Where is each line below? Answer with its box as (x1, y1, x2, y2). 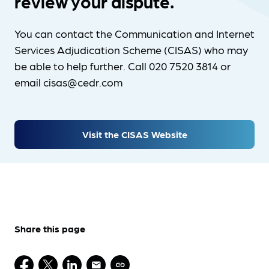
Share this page (14, 222, 85, 235)
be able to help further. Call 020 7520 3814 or (14, 59, 231, 73)
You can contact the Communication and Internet (14, 26, 255, 40)
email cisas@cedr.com (14, 75, 122, 89)
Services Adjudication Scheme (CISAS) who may (14, 43, 248, 56)
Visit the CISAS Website (82, 128, 187, 141)
